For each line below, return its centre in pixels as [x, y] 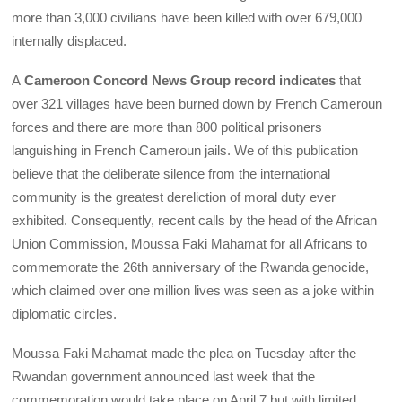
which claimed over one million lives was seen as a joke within [193, 290]
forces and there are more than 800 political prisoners [167, 127]
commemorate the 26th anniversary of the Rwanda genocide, [191, 267]
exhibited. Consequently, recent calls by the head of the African [195, 220]
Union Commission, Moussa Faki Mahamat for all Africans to [190, 243]
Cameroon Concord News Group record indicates [179, 80]
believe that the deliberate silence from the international [171, 173]
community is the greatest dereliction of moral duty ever [174, 197]
